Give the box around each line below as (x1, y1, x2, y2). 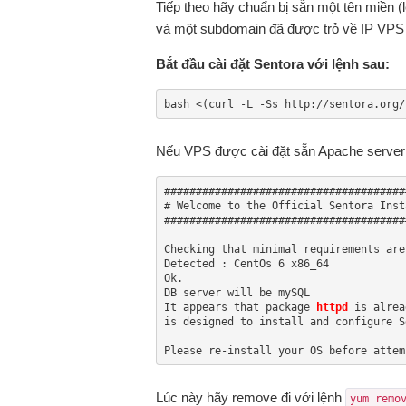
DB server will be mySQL (163, 285, 310, 299)
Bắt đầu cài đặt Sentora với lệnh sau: (156, 56, 390, 72)
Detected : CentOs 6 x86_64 (163, 256, 329, 270)
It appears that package (163, 300, 316, 314)
